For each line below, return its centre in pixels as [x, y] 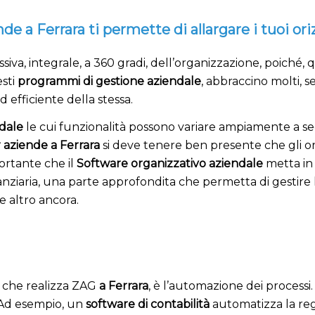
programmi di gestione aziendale [109, 81]
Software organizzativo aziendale [170, 164]
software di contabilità [148, 304]
